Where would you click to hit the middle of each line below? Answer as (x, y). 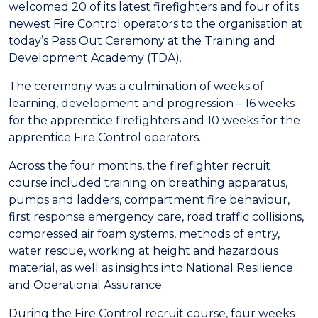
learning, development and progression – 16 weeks (152, 103)
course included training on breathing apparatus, (148, 183)
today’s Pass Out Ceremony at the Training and (142, 41)
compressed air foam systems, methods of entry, (144, 234)
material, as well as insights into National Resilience (151, 268)
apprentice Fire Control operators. (105, 137)
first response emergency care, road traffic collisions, (156, 217)
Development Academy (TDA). (98, 58)
